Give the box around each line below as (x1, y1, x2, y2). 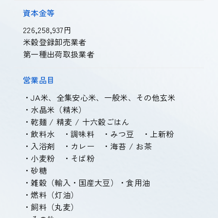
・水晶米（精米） (23, 103, 87, 115)
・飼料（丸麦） (23, 200, 79, 213)
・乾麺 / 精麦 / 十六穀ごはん (23, 115, 130, 127)
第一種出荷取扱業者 (23, 48, 94, 60)
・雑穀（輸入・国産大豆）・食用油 (23, 176, 158, 188)
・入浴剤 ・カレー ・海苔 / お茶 (23, 140, 152, 152)
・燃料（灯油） (23, 188, 87, 200)
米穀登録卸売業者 (23, 36, 87, 48)
